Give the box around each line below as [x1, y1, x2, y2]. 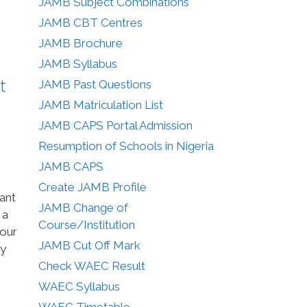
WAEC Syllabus [38, 279, 120, 293]
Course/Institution [38, 217, 135, 232]
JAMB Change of [38, 200, 128, 214]
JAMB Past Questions [38, 77, 151, 91]
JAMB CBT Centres [38, 15, 143, 29]
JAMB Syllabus [38, 56, 117, 71]
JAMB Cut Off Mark [38, 238, 140, 252]
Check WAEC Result [38, 258, 145, 273]
